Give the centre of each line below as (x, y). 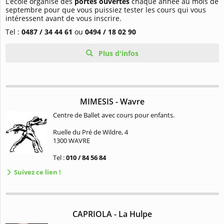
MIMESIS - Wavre (112, 102)
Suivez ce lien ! (37, 172)
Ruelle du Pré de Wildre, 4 (90, 132)
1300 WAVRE (71, 141)
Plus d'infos (117, 53)
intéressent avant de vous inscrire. (63, 18)
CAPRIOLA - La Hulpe (112, 214)
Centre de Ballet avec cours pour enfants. (114, 115)
